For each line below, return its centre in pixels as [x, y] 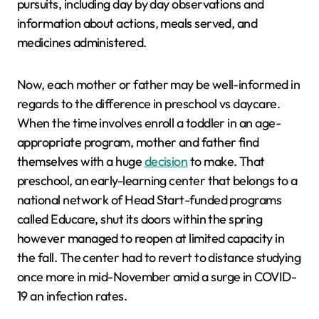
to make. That [226, 161]
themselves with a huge [81, 161]
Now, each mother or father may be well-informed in [158, 84]
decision [166, 161]
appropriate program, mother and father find [138, 142]
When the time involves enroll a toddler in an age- [149, 122]
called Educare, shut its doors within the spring [140, 219]
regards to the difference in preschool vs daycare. [148, 103]
